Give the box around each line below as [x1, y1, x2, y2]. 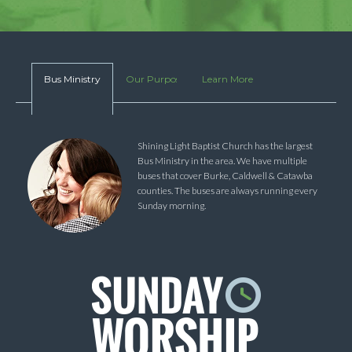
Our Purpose [126, 73, 185, 85]
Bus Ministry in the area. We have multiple [137, 155, 307, 167]
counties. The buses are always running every [137, 185, 317, 196]
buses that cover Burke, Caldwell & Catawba [137, 170, 313, 181]
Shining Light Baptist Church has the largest [137, 140, 313, 152]
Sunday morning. [137, 200, 206, 211]
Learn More [202, 73, 253, 85]
